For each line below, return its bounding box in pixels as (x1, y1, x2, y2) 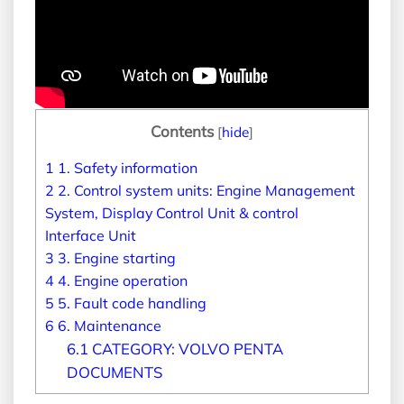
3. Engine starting (54, 248, 176, 267)
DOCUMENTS (66, 362, 162, 381)
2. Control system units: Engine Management (54, 180, 355, 199)
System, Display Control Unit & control (45, 203, 298, 222)
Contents (151, 121, 214, 141)
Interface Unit (45, 225, 136, 244)
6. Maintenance (54, 316, 161, 335)
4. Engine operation (54, 271, 188, 289)
